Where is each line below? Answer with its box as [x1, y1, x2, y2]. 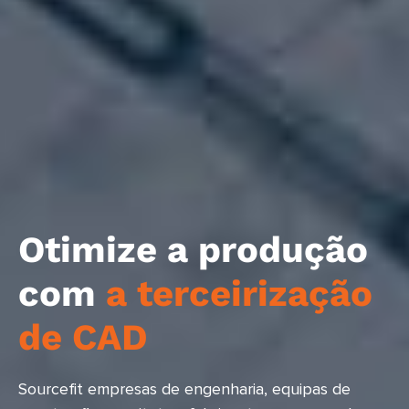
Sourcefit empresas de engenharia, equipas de [18, 382, 351, 399]
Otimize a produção [18, 228, 368, 272]
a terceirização [106, 272, 372, 316]
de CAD [18, 316, 148, 360]
